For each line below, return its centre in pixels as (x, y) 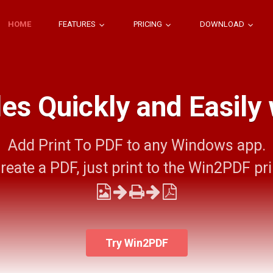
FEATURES (78, 24)
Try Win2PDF (136, 243)
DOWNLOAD (223, 24)
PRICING (149, 24)
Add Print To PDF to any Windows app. (136, 145)
